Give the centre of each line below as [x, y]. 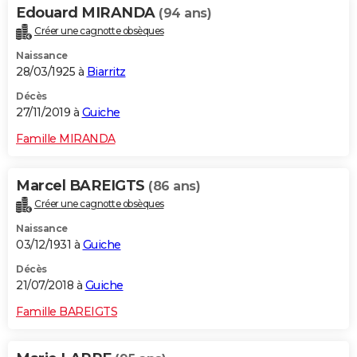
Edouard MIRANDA [87, 13]
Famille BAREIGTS [67, 311]
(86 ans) [174, 186]
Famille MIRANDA [66, 139]
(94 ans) [185, 14]
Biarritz [106, 72]
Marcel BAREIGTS [82, 186]
